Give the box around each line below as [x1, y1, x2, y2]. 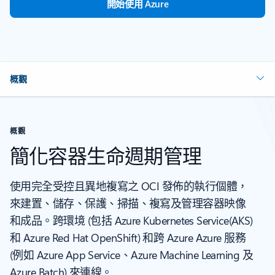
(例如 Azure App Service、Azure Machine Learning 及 [10, 247, 254, 263]
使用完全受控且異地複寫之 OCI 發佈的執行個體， [10, 179, 248, 194]
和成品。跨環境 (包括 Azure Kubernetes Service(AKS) [10, 213, 253, 228]
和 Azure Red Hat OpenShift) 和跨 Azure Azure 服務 [10, 230, 246, 246]
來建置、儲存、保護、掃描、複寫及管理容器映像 [10, 196, 246, 211]
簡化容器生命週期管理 [10, 142, 201, 169]
